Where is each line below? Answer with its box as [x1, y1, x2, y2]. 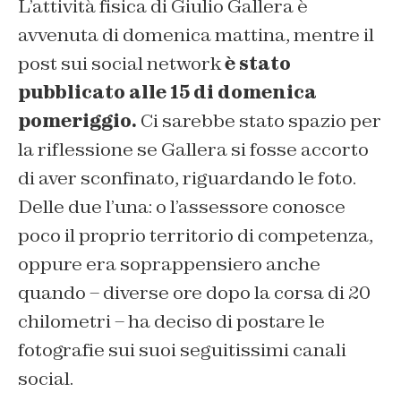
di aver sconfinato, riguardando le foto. [18, 166, 356, 190]
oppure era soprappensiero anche [18, 252, 320, 276]
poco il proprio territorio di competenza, [18, 224, 373, 247]
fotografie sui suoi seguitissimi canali [18, 338, 346, 362]
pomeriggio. [18, 109, 137, 132]
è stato [221, 52, 291, 75]
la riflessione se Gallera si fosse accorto [18, 138, 369, 161]
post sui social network [18, 52, 221, 75]
